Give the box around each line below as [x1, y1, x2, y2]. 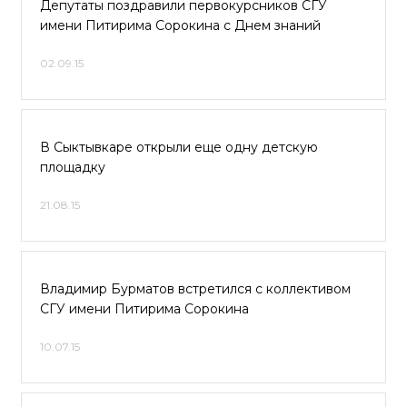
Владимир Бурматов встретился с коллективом [40, 281, 351, 297]
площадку [40, 159, 105, 175]
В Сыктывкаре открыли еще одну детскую [40, 139, 318, 155]
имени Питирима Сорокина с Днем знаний [40, 17, 321, 34]
